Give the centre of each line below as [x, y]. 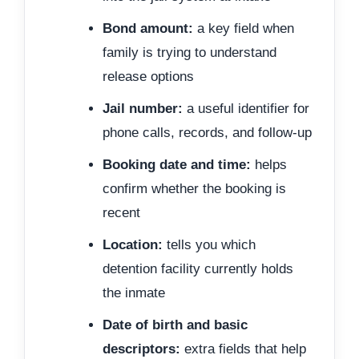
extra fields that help [243, 349]
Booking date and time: [177, 164]
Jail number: [143, 108]
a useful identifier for [246, 108]
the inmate [134, 292]
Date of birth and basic [175, 325]
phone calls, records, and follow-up [207, 132]
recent [121, 212]
